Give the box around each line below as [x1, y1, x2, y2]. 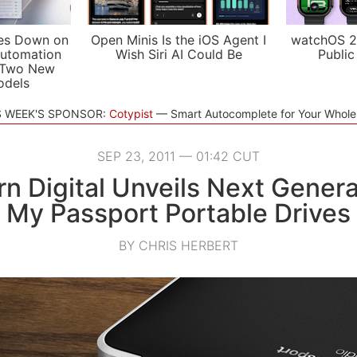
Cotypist [108, 107, 153, 120]
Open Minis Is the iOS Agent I [91, 32, 266, 48]
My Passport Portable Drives [6, 198, 351, 229]
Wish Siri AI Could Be [115, 46, 242, 62]
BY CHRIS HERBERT [119, 237, 238, 253]
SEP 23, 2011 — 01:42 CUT [97, 148, 260, 164]
